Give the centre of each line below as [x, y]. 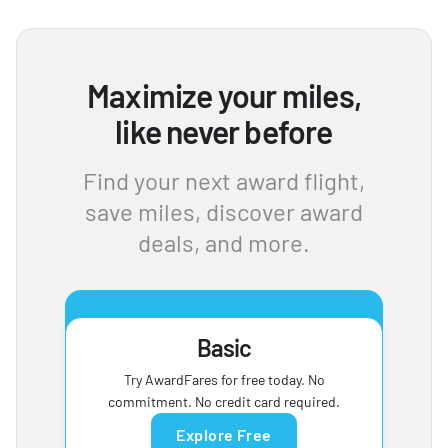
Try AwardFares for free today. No [224, 379]
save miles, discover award [224, 211]
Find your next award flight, [224, 180]
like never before [224, 131]
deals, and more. [224, 242]
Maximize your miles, [224, 95]
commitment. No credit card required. [224, 401]
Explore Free [224, 434]
